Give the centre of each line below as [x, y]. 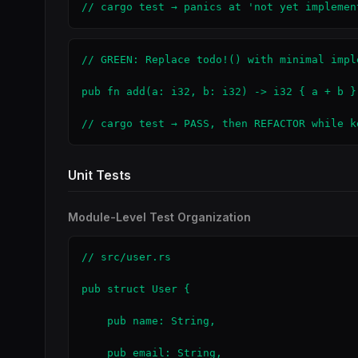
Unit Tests [99, 175]
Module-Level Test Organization [159, 217]
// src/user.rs [126, 257]
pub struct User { [136, 289]
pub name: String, [149, 321]
